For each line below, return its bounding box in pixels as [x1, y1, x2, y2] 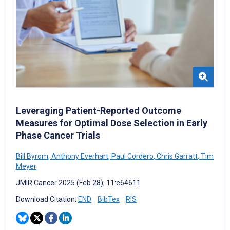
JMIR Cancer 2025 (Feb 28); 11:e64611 [16, 178, 141, 187]
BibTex [98, 195, 120, 203]
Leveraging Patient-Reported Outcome [16, 105, 181, 116]
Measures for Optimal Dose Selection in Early [16, 117, 207, 128]
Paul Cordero [110, 151, 154, 160]
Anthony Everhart [50, 151, 108, 160]
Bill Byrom [16, 151, 48, 160]
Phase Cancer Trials [16, 129, 100, 141]
